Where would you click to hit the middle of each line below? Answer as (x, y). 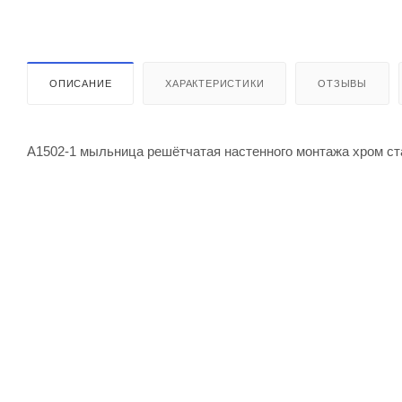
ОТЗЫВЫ (343, 83)
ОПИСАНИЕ (81, 83)
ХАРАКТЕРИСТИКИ (215, 83)
